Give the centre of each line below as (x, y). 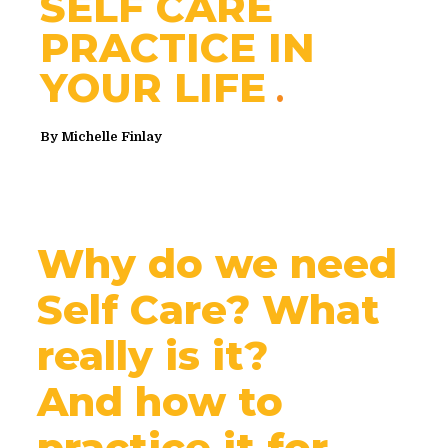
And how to (159, 402)
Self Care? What (208, 310)
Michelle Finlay (111, 137)
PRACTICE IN (177, 48)
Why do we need (216, 264)
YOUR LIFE (153, 88)
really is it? (152, 356)
